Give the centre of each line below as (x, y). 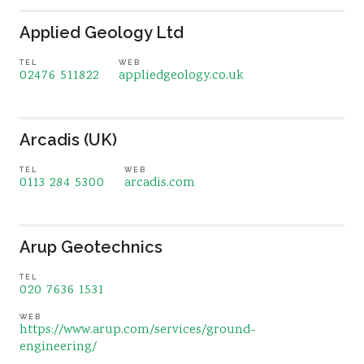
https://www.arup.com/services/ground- (137, 330)
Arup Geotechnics (91, 247)
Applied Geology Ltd (102, 32)
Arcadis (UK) (68, 140)
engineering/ (58, 347)
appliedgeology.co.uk (181, 76)
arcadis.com (160, 183)
